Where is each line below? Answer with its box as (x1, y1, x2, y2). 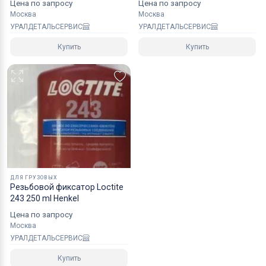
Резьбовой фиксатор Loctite (10, 182, 123, 192)
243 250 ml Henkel (10, 193, 79, 203)
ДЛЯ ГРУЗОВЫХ (10, 174, 58, 180)
